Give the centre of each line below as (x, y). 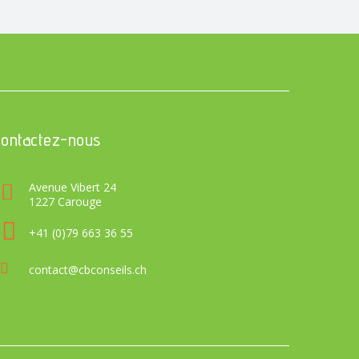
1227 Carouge (65, 201)
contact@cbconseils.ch (87, 269)
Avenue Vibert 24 (72, 187)
